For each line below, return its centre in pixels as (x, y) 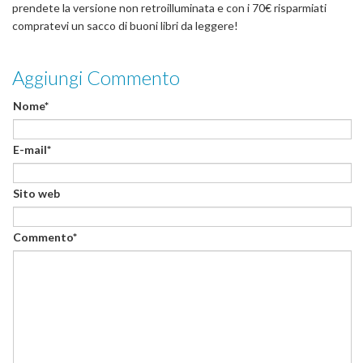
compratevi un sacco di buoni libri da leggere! (125, 25)
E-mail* (32, 149)
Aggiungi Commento (96, 77)
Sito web (36, 193)
